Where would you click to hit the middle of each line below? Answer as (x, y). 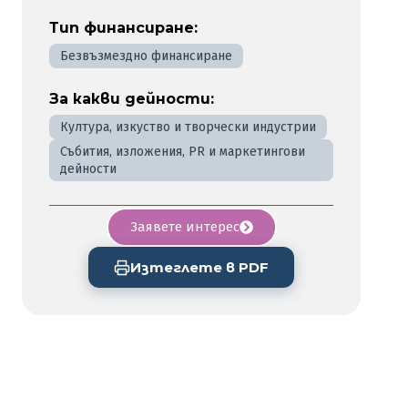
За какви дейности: (132, 99)
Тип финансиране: (123, 28)
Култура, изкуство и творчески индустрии (188, 127)
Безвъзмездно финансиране (146, 56)
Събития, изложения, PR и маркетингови (183, 152)
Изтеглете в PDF (199, 267)
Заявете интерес (184, 227)
